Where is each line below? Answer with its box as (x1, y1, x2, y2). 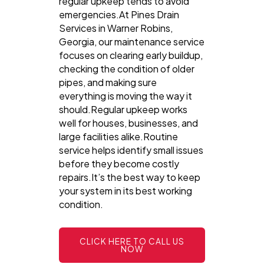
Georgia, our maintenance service (59, 35, 204, 48)
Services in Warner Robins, (59, 22, 173, 35)
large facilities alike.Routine (59, 130, 178, 143)
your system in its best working (59, 184, 192, 197)
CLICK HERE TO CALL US (80, 236, 184, 247)
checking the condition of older (59, 62, 194, 75)
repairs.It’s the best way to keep (59, 171, 200, 184)
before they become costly (59, 157, 179, 170)
